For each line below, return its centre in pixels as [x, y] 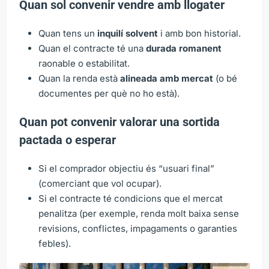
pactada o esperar [68, 140]
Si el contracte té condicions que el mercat [131, 198]
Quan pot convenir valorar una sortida [119, 122]
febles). [55, 243]
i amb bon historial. [199, 33]
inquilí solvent [128, 33]
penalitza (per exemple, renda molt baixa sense [139, 213]
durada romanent [184, 48]
